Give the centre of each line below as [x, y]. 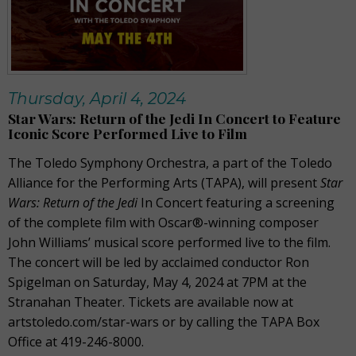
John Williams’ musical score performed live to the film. [169, 242]
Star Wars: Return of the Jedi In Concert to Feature [174, 118]
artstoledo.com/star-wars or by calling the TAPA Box [164, 322]
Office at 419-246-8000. [76, 342]
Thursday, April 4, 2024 [97, 99]
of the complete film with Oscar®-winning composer [163, 222]
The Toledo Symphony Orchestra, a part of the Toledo [170, 163]
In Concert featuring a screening [236, 203]
